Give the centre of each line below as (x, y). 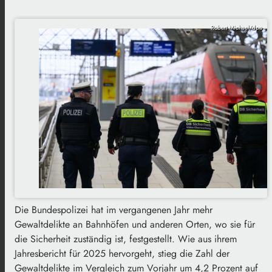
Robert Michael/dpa (236, 28)
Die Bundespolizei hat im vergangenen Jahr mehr (114, 210)
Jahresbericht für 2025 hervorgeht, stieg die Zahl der (122, 254)
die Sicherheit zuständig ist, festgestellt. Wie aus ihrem (126, 239)
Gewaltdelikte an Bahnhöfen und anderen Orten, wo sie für (135, 225)
